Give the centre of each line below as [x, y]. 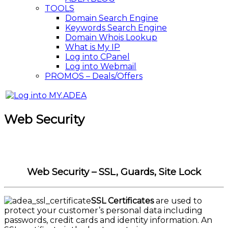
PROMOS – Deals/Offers [94, 76]
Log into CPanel [97, 57]
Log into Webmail [101, 66]
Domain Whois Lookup [111, 37]
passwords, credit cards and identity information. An [108, 220]
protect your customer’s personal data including [103, 211]
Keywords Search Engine [116, 28]
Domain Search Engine [112, 18]
